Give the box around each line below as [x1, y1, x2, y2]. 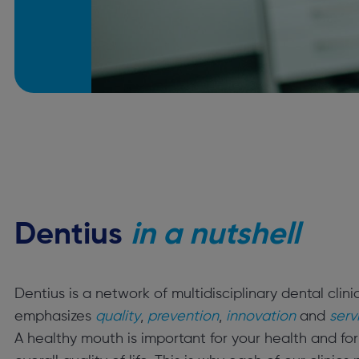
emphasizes [14, 309, 95, 324]
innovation [226, 309, 296, 324]
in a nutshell [131, 220, 300, 251]
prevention [147, 309, 219, 324]
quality [95, 309, 140, 324]
